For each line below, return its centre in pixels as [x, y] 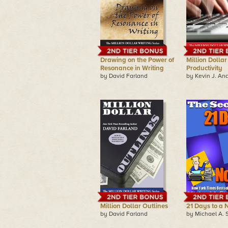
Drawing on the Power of [137, 60]
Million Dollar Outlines [134, 206]
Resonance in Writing [132, 68]
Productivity [204, 68]
